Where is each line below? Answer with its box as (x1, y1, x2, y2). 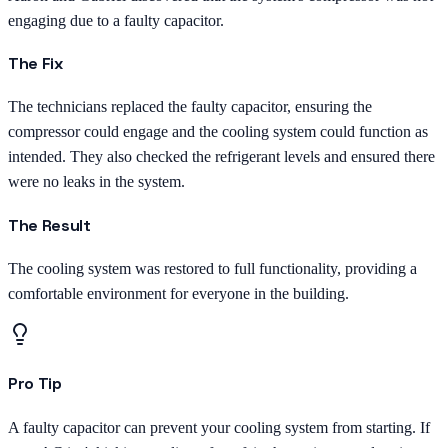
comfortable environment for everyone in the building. (8, 285, 349, 302)
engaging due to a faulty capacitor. (8, 11, 224, 29)
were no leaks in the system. (8, 173, 185, 191)
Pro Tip (8, 373, 62, 395)
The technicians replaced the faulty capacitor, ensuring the (8, 98, 372, 116)
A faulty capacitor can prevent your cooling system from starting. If (8, 418, 430, 436)
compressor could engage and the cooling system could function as (8, 123, 428, 141)
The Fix (8, 53, 63, 75)
